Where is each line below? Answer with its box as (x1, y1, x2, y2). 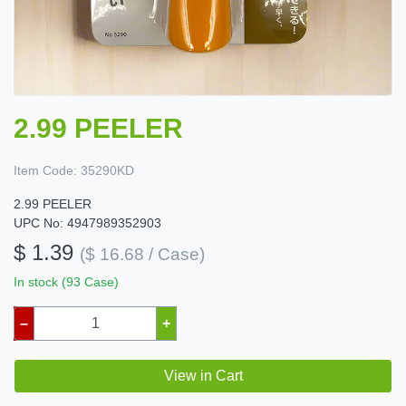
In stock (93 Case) (14, 275, 119, 290)
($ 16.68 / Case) (80, 245, 205, 265)
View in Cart (163, 368, 243, 384)
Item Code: (14, 163, 77, 179)
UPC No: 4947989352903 (14, 216, 161, 231)
